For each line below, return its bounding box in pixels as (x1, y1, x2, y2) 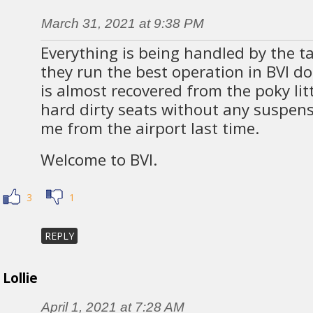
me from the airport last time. (41, 117, 259, 140)
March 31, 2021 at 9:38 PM (41, 16, 204, 31)
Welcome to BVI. (41, 149, 157, 171)
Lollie (2, 268, 38, 287)
